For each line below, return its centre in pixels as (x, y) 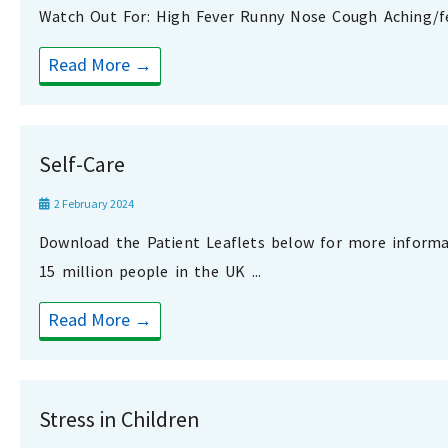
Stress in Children (119, 419)
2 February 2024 (93, 204)
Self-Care (82, 164)
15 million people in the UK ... (150, 271)
